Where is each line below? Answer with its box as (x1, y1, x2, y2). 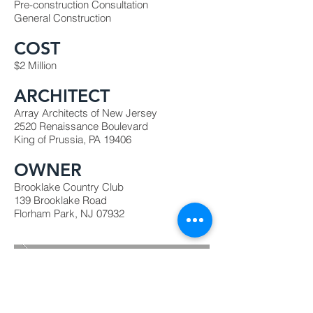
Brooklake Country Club (14, 180, 124, 194)
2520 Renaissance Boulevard (14, 119, 148, 133)
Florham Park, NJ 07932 (14, 207, 124, 220)
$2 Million (14, 59, 57, 72)
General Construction (14, 11, 111, 24)
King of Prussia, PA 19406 (14, 133, 131, 146)
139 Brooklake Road (14, 194, 107, 207)
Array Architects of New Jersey (14, 106, 157, 119)
